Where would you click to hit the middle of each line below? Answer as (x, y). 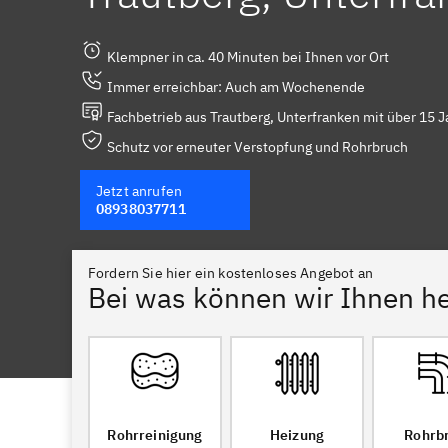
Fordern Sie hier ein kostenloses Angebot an (230, 273)
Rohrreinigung (155, 435)
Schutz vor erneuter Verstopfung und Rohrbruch (256, 147)
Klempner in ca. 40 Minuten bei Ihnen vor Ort (246, 57)
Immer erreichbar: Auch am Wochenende (234, 87)
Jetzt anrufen (139, 191)
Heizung (297, 435)
